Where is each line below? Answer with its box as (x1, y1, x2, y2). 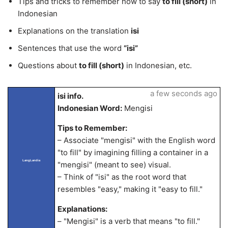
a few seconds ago (150, 89, 217, 98)
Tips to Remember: (57, 123, 127, 133)
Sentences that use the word (18, 43, 124, 53)
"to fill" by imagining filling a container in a (57, 148, 208, 157)
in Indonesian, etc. (124, 61, 192, 70)
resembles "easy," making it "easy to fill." (57, 184, 203, 194)
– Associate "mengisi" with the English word (57, 135, 215, 145)
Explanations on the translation (18, 26, 131, 36)
